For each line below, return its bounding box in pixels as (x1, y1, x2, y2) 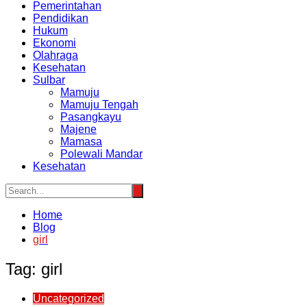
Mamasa (60, 136, 102, 148)
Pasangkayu (60, 111, 121, 123)
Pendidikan (33, 12, 88, 25)
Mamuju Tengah (60, 99, 138, 111)
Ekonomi (33, 37, 76, 49)
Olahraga (33, 49, 78, 62)
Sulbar (33, 74, 65, 86)
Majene (60, 123, 97, 136)
